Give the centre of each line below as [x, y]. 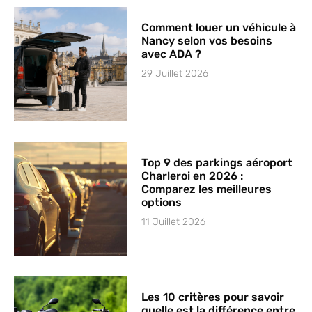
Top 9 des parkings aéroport [217, 162]
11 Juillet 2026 [174, 221]
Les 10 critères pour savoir [213, 297]
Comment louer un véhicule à [219, 28]
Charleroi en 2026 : [193, 175]
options [162, 202]
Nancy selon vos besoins [207, 41]
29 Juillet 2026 [175, 74]
